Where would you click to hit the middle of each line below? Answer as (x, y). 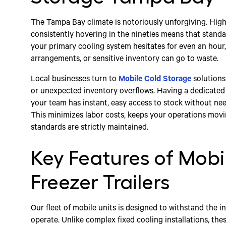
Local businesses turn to (74, 80)
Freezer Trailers (100, 183)
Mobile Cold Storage (155, 80)
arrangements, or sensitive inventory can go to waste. (124, 60)
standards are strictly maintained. (89, 128)
